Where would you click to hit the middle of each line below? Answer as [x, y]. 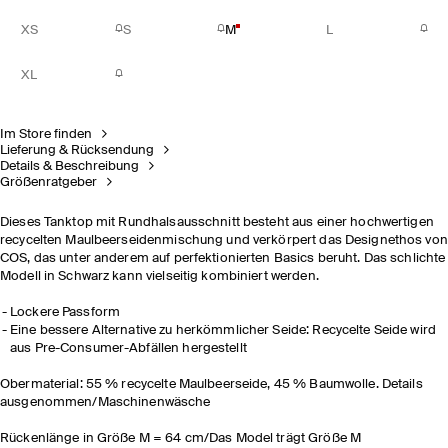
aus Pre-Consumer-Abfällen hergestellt [128, 348]
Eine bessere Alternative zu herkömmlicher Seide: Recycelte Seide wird [223, 330]
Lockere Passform [65, 312]
